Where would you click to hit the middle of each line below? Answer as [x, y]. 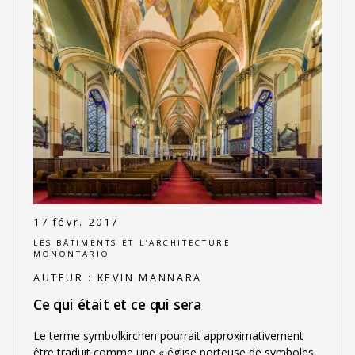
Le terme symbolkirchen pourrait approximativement [168, 335]
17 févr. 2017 [76, 222]
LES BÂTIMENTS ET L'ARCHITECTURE [132, 243]
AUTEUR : [65, 277]
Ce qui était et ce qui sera [117, 305]
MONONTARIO [71, 254]
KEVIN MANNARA [149, 277]
